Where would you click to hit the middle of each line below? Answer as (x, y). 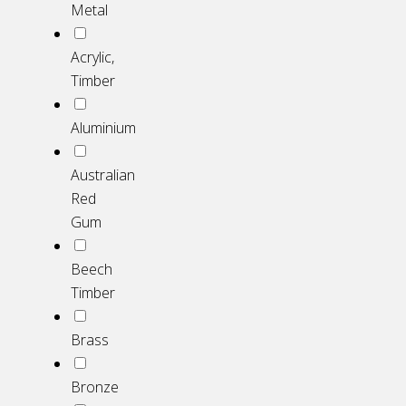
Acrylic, (92, 57)
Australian (103, 174)
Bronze (95, 387)
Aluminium (103, 127)
